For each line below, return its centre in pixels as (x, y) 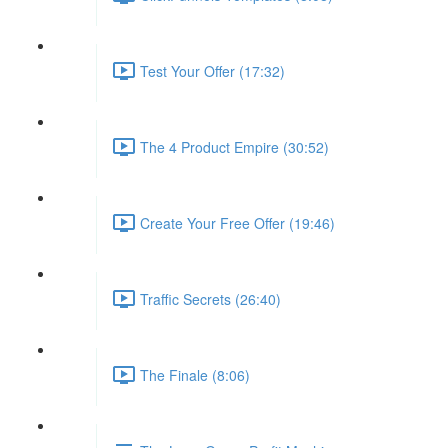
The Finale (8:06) (195, 374)
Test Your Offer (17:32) (212, 70)
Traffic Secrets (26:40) (210, 298)
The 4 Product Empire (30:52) (234, 146)
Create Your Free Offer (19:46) (237, 222)
